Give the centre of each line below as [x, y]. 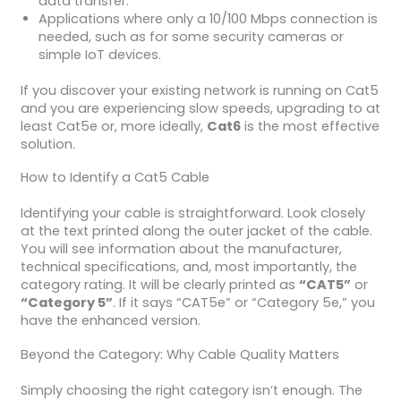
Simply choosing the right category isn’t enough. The [191, 390]
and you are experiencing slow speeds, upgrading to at [200, 108]
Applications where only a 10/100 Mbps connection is [208, 18]
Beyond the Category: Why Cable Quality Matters [179, 354]
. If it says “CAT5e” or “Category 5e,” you [243, 303]
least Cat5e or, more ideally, [113, 126]
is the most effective [310, 126]
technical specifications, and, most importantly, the [188, 267]
